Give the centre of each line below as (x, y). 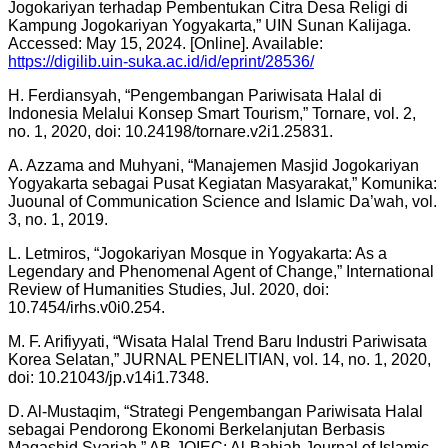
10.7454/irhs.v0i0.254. (86, 308)
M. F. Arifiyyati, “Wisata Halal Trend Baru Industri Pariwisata (217, 342)
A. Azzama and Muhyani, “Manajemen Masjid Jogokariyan (213, 166)
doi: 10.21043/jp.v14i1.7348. (108, 378)
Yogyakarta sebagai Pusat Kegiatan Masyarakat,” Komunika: (222, 184)
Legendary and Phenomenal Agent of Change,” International (221, 272)
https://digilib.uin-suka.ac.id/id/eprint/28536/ (161, 62)
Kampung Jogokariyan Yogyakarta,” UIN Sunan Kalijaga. (209, 26)
